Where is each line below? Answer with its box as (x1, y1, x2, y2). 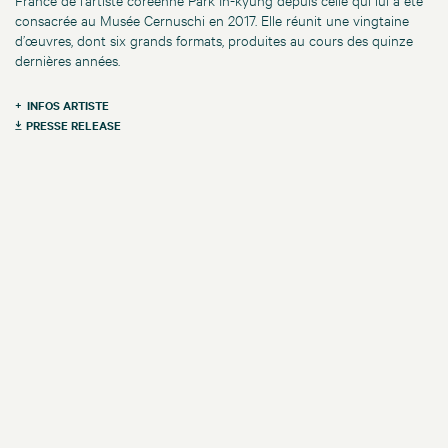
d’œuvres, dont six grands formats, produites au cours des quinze (15, 30, 413, 50)
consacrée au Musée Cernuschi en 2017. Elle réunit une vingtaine (15, 10, 409, 30)
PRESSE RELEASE (26, 117, 121, 134)
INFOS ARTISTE (27, 97, 109, 114)
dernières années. (15, 50, 120, 70)
